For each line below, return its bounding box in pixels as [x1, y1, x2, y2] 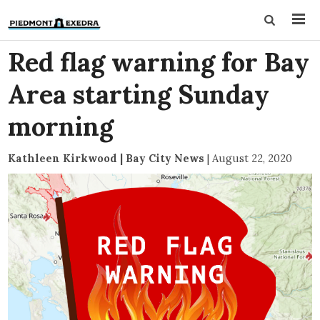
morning [8, 110, 114, 143]
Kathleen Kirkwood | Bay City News [8, 151, 205, 165]
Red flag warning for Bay [8, 46, 310, 79]
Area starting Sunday [8, 78, 270, 111]
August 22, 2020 [212, 151, 293, 165]
